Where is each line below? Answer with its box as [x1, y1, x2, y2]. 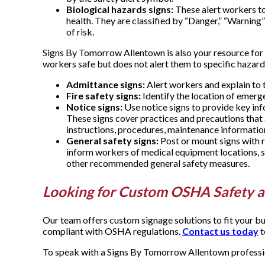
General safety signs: [66, 135, 159, 147]
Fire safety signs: [66, 90, 141, 102]
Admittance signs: [66, 79, 145, 91]
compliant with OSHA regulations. [43, 225, 182, 237]
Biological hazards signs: [66, 4, 173, 15]
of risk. [66, 26, 94, 38]
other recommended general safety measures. [66, 157, 250, 169]
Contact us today [182, 225, 258, 237]
